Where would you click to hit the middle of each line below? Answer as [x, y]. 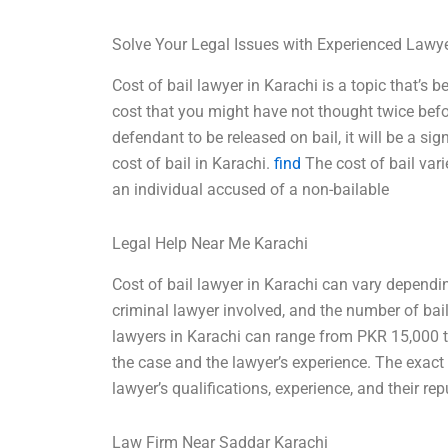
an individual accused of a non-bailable [251, 190]
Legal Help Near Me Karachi [210, 244]
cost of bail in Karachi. [193, 164]
